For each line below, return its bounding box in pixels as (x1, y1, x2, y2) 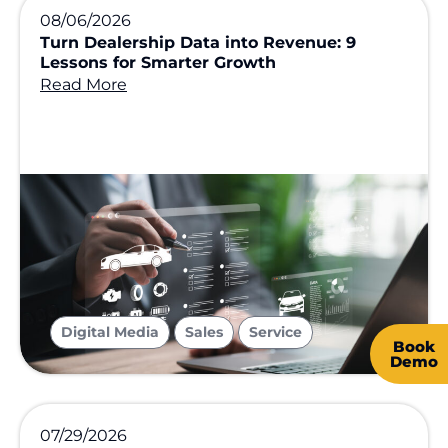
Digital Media (61, 322, 159, 341)
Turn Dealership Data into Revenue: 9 (40, 32, 356, 52)
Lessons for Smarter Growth (40, 52, 276, 72)
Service (249, 322, 302, 341)
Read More (40, 74, 127, 94)
